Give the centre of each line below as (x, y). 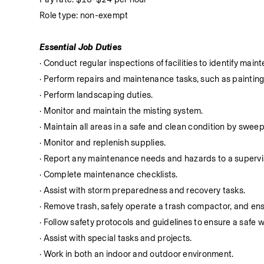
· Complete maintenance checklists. (109, 174)
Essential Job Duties (81, 47)
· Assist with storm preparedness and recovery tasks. (143, 190)
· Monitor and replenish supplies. (103, 143)
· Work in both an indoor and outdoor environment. (137, 254)
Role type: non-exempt (84, 15)
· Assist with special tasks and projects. (116, 238)
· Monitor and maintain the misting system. (121, 111)
